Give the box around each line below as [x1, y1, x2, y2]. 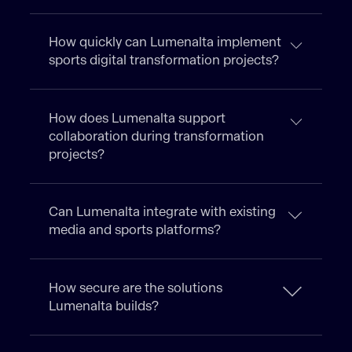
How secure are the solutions [49, 279, 223, 296]
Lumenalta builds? [49, 297, 159, 314]
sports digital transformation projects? [49, 52, 280, 69]
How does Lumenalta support [49, 109, 226, 126]
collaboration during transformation [49, 127, 265, 145]
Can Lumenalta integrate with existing [49, 203, 277, 221]
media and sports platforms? [49, 222, 222, 239]
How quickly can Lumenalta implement [49, 34, 282, 51]
